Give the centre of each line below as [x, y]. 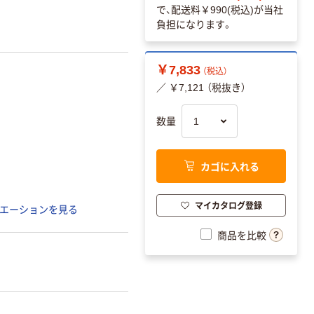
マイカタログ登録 [228, 205]
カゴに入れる [230, 166]
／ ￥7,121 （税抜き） [201, 88]
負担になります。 [194, 25]
